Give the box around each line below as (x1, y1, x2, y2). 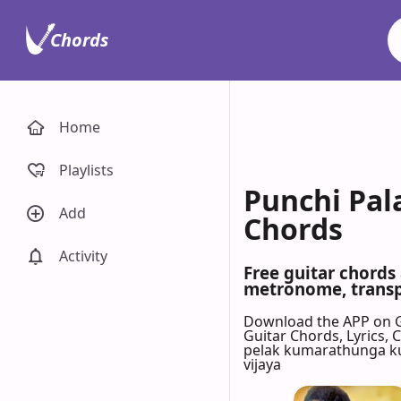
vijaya (243, 354, 281, 374)
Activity (59, 246, 107, 266)
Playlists (59, 160, 114, 180)
